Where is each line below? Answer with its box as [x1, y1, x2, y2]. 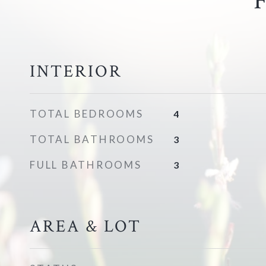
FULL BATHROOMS [30, 159, 142, 171]
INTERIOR [30, 60, 122, 83]
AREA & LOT [30, 215, 141, 237]
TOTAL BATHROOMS [30, 133, 154, 145]
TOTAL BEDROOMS [30, 107, 144, 120]
